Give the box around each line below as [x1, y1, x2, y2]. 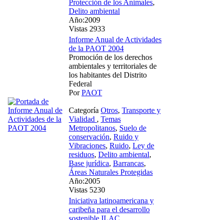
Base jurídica [69, 159, 109, 167]
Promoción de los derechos [69, 53, 152, 61]
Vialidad [69, 114, 97, 123]
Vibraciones [69, 141, 106, 150]
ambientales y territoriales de [69, 61, 157, 70]
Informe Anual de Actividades [69, 35, 162, 44]
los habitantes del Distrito [69, 70, 147, 79]
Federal [69, 79, 92, 88]
